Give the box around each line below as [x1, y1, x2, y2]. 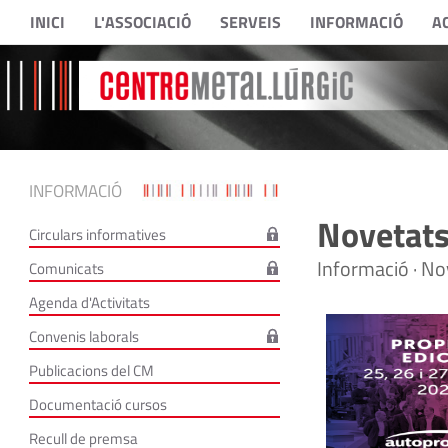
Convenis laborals [28, 325, 139, 348]
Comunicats [28, 257, 104, 280]
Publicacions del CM [28, 359, 154, 382]
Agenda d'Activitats [28, 291, 150, 314]
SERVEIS [219, 10, 281, 34]
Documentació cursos [28, 393, 167, 416]
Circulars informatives [28, 223, 166, 246]
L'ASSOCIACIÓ [93, 10, 191, 34]
